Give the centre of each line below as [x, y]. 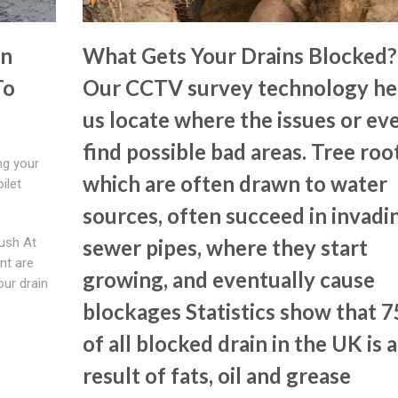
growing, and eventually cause [228, 279]
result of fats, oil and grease [216, 375]
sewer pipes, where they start [225, 247]
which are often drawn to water [235, 183]
